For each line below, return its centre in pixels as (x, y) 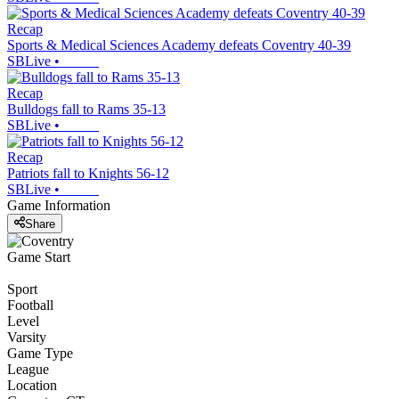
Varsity (27, 337)
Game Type (40, 353)
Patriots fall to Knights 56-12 (88, 174)
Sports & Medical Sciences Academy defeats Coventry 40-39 (179, 45)
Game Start (39, 256)
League (28, 369)
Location (32, 385)
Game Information (59, 206)
